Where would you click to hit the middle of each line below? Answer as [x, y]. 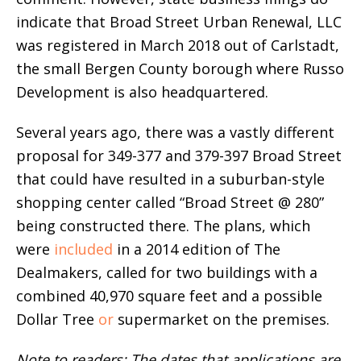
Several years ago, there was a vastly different [175, 133]
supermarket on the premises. [222, 320]
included [83, 249]
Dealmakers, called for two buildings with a [167, 273]
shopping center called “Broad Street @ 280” [170, 203]
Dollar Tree [57, 320]
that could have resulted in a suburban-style [170, 179]
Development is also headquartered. [142, 92]
